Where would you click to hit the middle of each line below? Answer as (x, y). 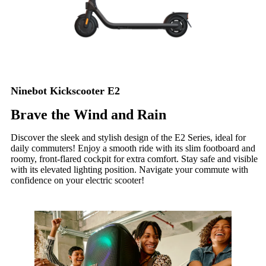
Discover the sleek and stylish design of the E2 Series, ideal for (128, 138)
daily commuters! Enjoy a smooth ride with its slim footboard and (133, 148)
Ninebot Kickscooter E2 (65, 91)
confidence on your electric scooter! (77, 180)
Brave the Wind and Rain (88, 115)
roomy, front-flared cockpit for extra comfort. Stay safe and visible (134, 159)
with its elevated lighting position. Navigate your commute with (129, 170)
